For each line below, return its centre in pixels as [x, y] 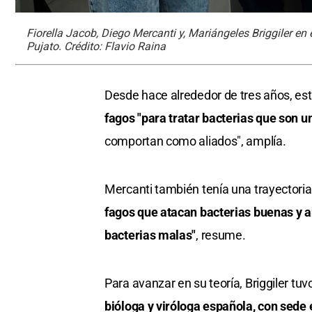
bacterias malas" [150, 235]
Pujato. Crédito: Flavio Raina [96, 47]
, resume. [221, 235]
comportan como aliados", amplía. [195, 141]
